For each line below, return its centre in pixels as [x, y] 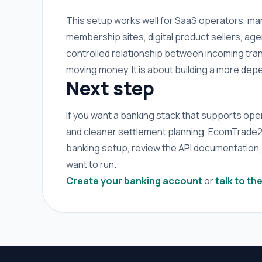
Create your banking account [134, 180]
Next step [110, 88]
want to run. [91, 164]
